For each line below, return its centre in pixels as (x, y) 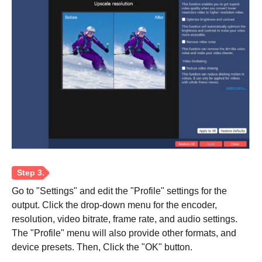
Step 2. (36, 157)
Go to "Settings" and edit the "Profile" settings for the (119, 191)
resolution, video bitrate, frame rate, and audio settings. (125, 219)
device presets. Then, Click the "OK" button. (102, 247)
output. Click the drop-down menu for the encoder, (114, 205)
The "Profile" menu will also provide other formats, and (124, 233)
